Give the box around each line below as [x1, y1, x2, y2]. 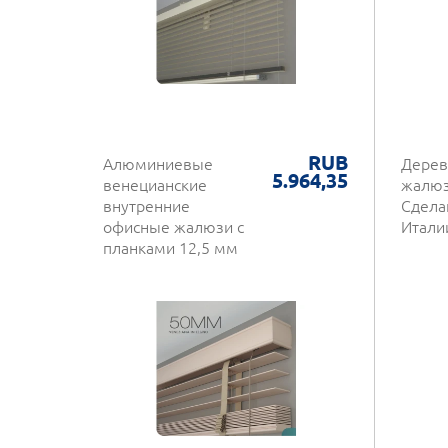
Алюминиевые [103, 154, 213, 173]
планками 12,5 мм [103, 238, 238, 257]
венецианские [103, 175, 207, 194]
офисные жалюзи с [103, 217, 244, 236]
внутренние [103, 196, 190, 215]
